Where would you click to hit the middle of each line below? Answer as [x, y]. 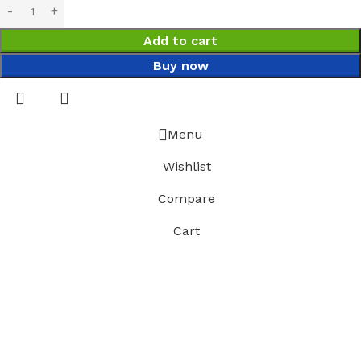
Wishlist [187, 166]
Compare [187, 198]
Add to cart [180, 40]
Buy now [180, 65]
